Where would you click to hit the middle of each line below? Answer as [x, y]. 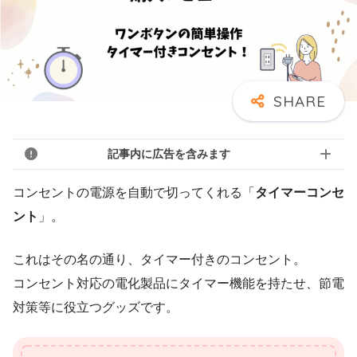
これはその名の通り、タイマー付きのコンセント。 [159, 260]
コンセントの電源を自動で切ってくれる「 [134, 193]
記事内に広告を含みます [169, 153]
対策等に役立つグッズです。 [96, 308]
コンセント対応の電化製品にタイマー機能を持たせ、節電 [178, 284]
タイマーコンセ [300, 193]
